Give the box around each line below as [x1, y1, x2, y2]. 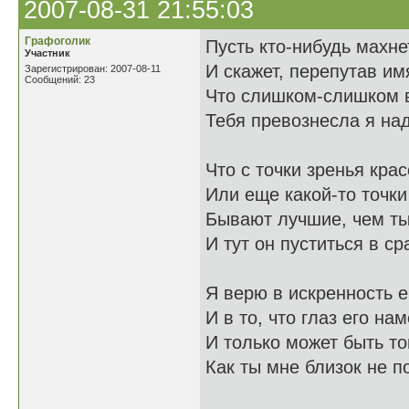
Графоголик [25, 35, 90, 47]
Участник [25, 47, 70, 58]
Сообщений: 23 [25, 74, 95, 85]
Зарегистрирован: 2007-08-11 [25, 63, 161, 74]
